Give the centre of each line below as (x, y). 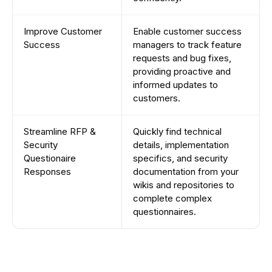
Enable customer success (187, 31)
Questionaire (50, 158)
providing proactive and (182, 71)
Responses (47, 172)
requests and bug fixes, (182, 58)
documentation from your (186, 172)
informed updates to (175, 85)
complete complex (172, 198)
